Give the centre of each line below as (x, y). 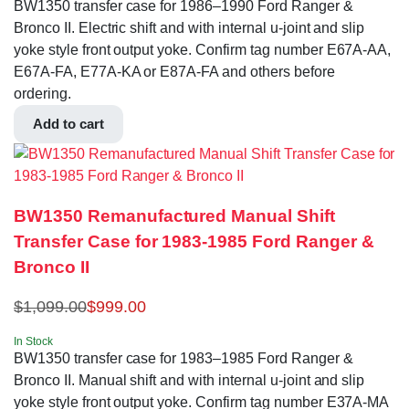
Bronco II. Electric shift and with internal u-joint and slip (189, 27)
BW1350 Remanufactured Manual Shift (174, 216)
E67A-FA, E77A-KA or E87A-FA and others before (174, 71)
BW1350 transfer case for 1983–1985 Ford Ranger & (184, 359)
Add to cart (68, 123)
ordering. (42, 93)
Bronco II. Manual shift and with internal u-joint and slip (189, 381)
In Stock (33, 342)
